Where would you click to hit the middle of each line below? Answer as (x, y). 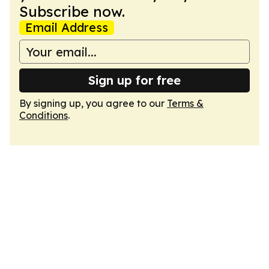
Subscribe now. (72, 11)
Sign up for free (134, 80)
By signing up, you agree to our (93, 103)
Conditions (44, 115)
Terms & (185, 103)
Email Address (67, 27)
